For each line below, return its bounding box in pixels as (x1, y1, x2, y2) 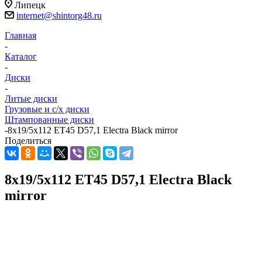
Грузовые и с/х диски (5, 104, 89, 115)
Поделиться (5, 136, 51, 146)
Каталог (5, 51, 37, 62)
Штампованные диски (5, 115, 94, 125)
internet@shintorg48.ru (16, 11, 102, 21)
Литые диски (5, 94, 57, 104)
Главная (5, 30, 36, 41)
